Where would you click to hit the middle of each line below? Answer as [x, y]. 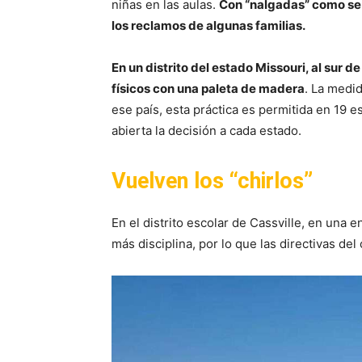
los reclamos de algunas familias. [208, 26]
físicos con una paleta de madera [208, 89]
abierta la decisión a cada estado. [208, 131]
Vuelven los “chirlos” [212, 181]
